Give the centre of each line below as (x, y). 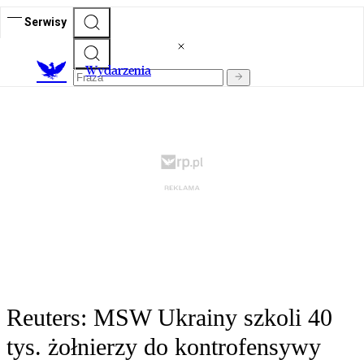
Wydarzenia (118, 71)
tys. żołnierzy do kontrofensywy (164, 347)
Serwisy (45, 22)
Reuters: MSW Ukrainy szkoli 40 (169, 318)
